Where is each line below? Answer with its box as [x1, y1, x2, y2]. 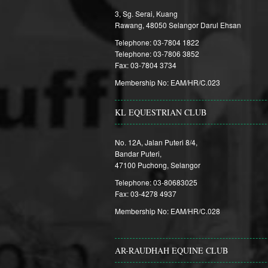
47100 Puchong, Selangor [115, 160, 200, 170]
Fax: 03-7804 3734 [115, 60, 176, 70]
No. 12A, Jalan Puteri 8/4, [115, 137, 197, 147]
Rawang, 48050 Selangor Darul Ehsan [115, 20, 241, 30]
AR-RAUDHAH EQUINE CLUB [115, 245, 228, 256]
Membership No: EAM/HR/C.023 [115, 77, 220, 87]
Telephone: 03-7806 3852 [115, 48, 199, 59]
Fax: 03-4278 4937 [115, 188, 176, 199]
